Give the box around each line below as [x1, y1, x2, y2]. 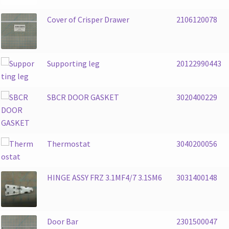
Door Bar [47, 216, 78, 226]
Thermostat [47, 138, 90, 149]
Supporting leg [47, 58, 100, 68]
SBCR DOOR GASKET [47, 91, 119, 102]
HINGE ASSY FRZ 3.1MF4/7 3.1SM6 [47, 172, 162, 182]
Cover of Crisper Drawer [47, 14, 129, 25]
